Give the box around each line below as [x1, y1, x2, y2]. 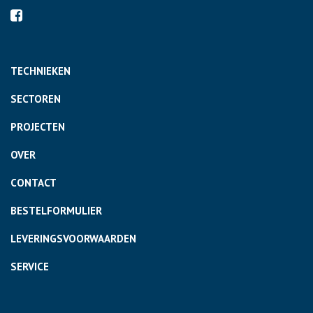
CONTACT [10, 176, 57, 190]
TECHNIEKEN [10, 64, 71, 78]
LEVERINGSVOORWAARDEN [10, 232, 136, 246]
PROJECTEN [10, 120, 65, 134]
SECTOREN [10, 92, 61, 106]
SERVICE [10, 260, 49, 274]
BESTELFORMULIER [10, 204, 102, 218]
